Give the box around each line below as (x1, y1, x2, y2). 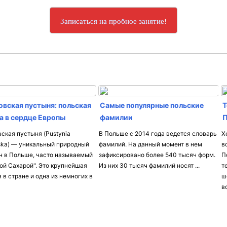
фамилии (100, 113, 133, 122)
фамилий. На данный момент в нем (99, 140, 203, 148)
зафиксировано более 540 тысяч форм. (99, 151, 216, 159)
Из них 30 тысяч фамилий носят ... (99, 162, 200, 169)
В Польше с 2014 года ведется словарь (99, 130, 217, 137)
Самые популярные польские (100, 101, 204, 109)
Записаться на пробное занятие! (60, 17, 167, 25)
